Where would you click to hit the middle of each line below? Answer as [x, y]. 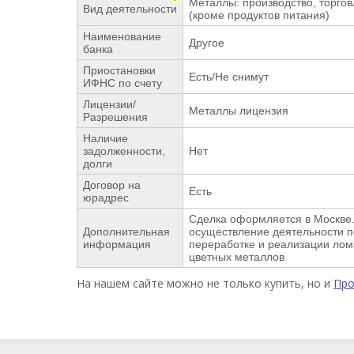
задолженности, [124, 151]
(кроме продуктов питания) [259, 15]
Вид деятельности [130, 9]
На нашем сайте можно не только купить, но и [205, 283]
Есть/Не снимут [229, 77]
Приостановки [119, 70]
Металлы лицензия [239, 111]
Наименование [122, 36]
